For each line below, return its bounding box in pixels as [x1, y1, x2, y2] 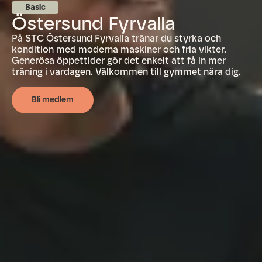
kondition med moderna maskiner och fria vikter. [12, 44, 226, 56]
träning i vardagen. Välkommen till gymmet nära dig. [12, 66, 241, 78]
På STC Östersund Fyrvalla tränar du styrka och [12, 33, 221, 44]
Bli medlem [32, 95, 74, 105]
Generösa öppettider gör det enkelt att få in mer [12, 55, 226, 67]
